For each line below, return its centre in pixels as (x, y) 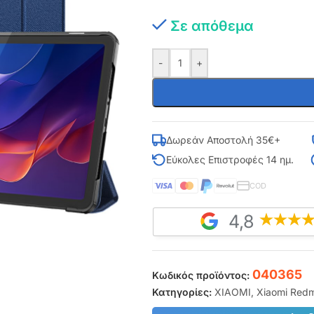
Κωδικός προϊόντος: (202, 275)
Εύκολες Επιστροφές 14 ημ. (230, 159)
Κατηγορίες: (182, 292)
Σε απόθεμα (212, 26)
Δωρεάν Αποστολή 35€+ (223, 140)
